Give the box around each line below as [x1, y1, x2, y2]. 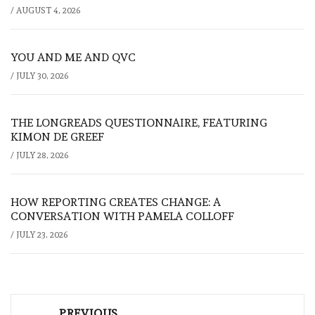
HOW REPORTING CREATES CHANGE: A [11, 195, 221, 210]
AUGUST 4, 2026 [16, 6, 80, 16]
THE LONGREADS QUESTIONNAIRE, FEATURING [11, 116, 267, 130]
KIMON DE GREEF [11, 130, 104, 144]
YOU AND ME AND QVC [11, 51, 136, 65]
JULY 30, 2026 [16, 71, 68, 82]
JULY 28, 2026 [16, 150, 68, 161]
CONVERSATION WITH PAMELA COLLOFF [11, 210, 234, 224]
